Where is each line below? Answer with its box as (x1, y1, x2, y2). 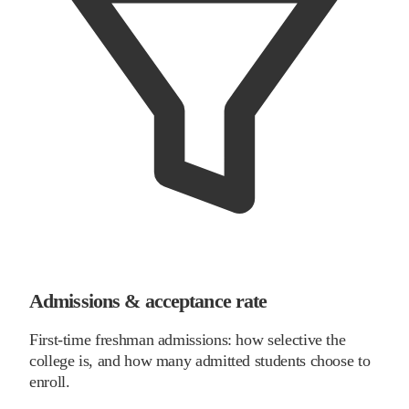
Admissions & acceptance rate (29, 289, 267, 313)
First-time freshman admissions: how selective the (29, 330, 346, 349)
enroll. (29, 372, 70, 391)
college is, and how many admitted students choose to (29, 351, 371, 370)
